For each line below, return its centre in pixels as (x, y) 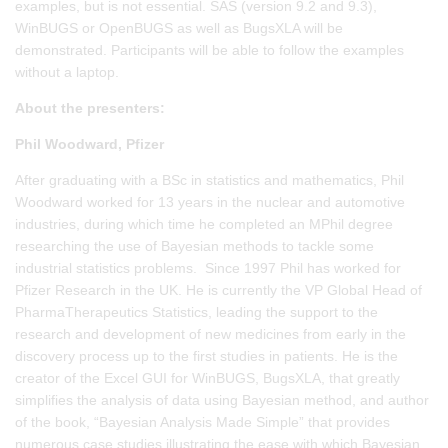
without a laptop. (67, 71)
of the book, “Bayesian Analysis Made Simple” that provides (202, 421)
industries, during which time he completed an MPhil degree (204, 223)
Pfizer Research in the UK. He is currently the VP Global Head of (218, 289)
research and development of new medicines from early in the (210, 333)
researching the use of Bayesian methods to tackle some (194, 245)
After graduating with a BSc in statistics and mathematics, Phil (209, 179)
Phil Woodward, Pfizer (89, 143)
